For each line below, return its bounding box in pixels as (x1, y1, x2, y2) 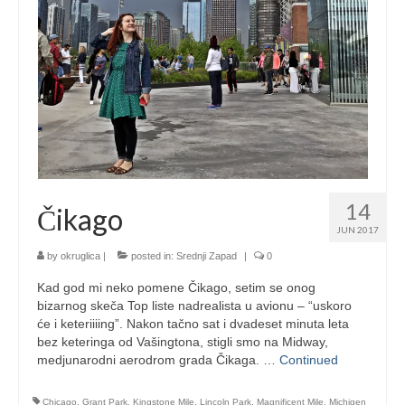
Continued (279, 353, 338, 367)
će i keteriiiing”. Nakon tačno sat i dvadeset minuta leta (37, 316, 349, 331)
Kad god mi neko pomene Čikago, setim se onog (37, 280, 316, 295)
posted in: (128, 250, 176, 261)
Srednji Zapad (176, 250, 237, 261)
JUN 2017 (336, 224, 379, 235)
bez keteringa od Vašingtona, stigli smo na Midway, (37, 334, 328, 349)
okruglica (61, 250, 100, 261)
